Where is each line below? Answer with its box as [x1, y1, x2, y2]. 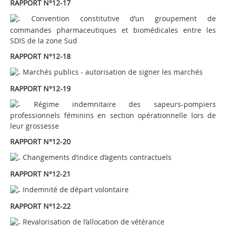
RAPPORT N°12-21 [10, 169, 71, 179]
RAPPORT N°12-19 [10, 83, 71, 93]
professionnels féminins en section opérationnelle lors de [10, 110, 216, 121]
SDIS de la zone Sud [10, 35, 77, 45]
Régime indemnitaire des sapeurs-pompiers [21, 99, 216, 109]
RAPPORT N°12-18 [10, 51, 71, 61]
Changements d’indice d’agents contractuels [21, 152, 172, 162]
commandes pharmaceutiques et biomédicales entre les [10, 25, 216, 35]
